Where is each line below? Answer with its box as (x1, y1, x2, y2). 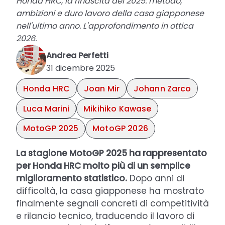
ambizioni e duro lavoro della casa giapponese (16, 8, 204, 20)
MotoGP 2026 (92, 123, 148, 135)
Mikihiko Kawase (83, 102, 152, 115)
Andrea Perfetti (46, 49, 109, 61)
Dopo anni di (127, 172, 184, 184)
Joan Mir (83, 82, 120, 94)
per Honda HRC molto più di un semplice (16, 159, 190, 172)
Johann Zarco (133, 82, 191, 94)
